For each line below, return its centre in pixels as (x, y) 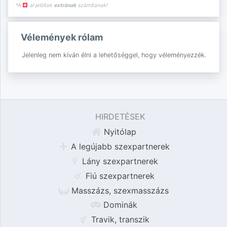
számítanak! (92, 5)
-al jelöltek (41, 5)
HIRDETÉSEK (120, 117)
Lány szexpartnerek (119, 161)
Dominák (119, 205)
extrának (65, 5)
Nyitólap (119, 132)
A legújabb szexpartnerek (119, 147)
